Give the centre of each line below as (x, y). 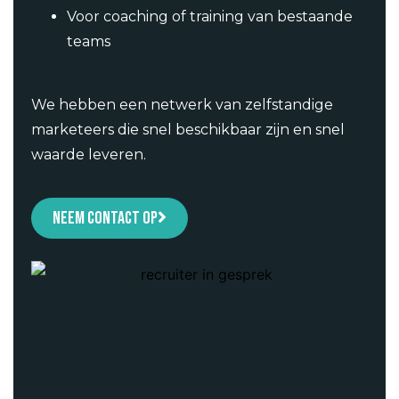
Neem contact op (105, 218)
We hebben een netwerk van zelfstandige (182, 104)
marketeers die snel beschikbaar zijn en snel (188, 129)
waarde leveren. (89, 154)
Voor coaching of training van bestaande (210, 17)
